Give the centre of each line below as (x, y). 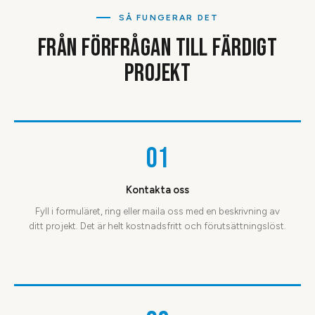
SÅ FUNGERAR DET (169, 17)
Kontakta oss (157, 189)
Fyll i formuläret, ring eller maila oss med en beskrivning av (157, 211)
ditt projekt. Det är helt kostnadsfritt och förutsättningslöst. (157, 225)
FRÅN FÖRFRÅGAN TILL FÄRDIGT (157, 48)
